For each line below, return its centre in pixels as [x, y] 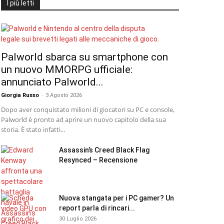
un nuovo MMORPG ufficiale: [67, 69]
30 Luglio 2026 [78, 219]
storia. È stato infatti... [33, 129]
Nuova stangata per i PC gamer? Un [116, 198]
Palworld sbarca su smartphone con [84, 57]
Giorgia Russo [20, 95]
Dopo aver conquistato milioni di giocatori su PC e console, [88, 109]
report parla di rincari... [97, 208]
